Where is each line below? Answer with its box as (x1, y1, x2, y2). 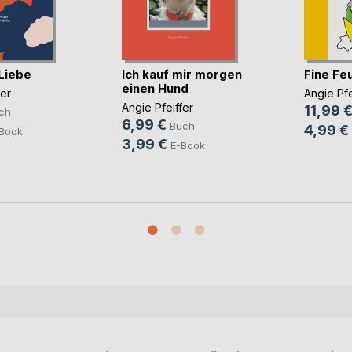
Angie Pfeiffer (121, 101, 193, 115)
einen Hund (121, 80, 189, 96)
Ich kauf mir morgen (121, 66, 242, 82)
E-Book (170, 139, 205, 152)
